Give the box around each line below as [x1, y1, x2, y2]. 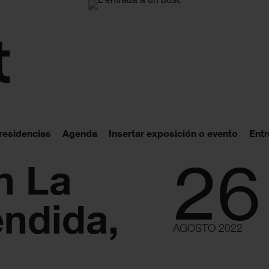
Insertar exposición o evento [109, 127, 238, 139]
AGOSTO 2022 [173, 221, 243, 234]
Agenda [62, 127, 97, 139]
